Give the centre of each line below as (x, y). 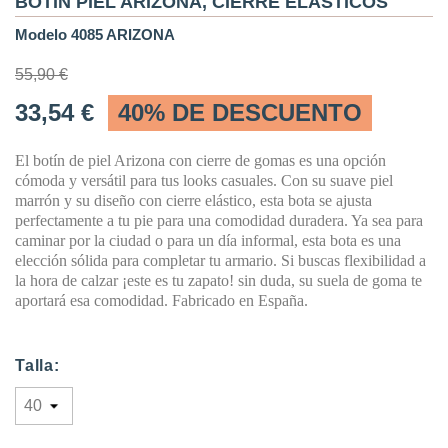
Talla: (37, 365)
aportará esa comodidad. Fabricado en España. (163, 300)
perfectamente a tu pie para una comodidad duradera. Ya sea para (219, 220)
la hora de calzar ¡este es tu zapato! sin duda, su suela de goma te (218, 280)
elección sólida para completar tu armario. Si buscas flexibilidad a (220, 260)
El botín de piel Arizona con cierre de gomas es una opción (200, 160)
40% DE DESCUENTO (240, 112)
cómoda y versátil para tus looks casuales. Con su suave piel (204, 180)
